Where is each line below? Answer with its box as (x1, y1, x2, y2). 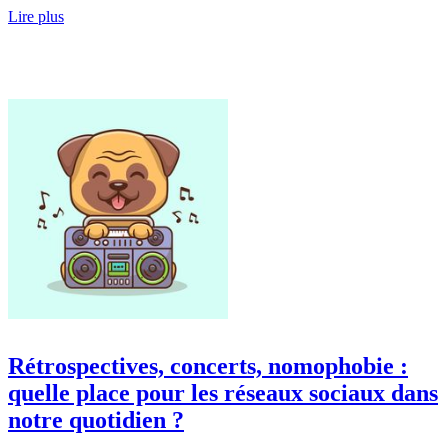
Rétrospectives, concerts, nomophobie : (8, 352, 408, 379)
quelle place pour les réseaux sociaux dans (8, 379, 438, 406)
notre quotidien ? (8, 406, 184, 433)
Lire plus (8, 7, 64, 25)
